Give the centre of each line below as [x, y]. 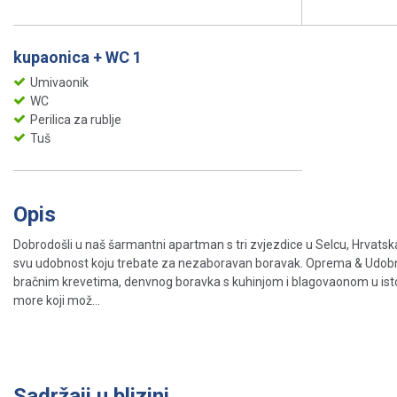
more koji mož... [57, 301]
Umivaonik [59, 83]
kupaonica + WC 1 [78, 58]
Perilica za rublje [76, 120]
